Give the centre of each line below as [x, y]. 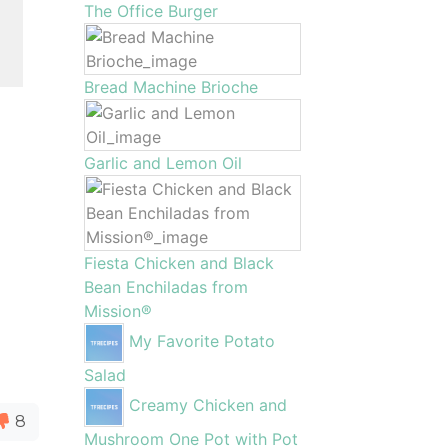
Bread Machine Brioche [170, 87]
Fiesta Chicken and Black [178, 263]
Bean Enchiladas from [165, 287]
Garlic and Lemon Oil [162, 163]
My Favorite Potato [201, 341]
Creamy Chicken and [207, 405]
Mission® [117, 311]
